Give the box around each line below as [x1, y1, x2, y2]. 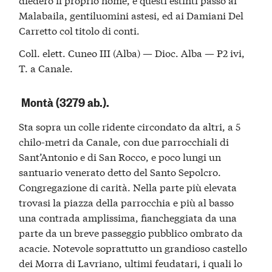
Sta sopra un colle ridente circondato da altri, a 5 [19, 119, 241, 134]
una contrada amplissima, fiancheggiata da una [19, 210, 237, 225]
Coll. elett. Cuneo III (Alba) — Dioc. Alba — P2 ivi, [19, 46, 245, 60]
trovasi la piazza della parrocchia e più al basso [19, 195, 234, 209]
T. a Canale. [19, 61, 73, 75]
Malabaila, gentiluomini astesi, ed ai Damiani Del [19, 7, 244, 22]
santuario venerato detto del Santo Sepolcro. [19, 165, 222, 179]
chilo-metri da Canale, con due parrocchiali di [19, 134, 229, 149]
